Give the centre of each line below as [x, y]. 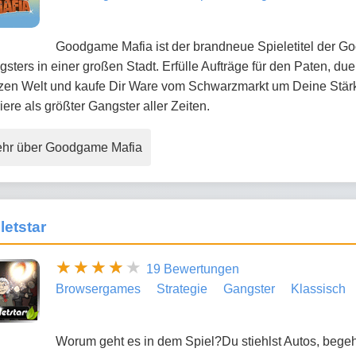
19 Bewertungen [193, 269]
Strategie [182, 289]
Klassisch [318, 289]
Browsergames [98, 289]
